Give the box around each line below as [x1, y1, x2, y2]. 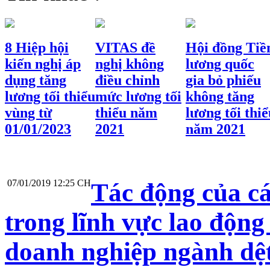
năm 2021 [186, 121, 245, 137]
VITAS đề [95, 39, 155, 55]
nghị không [95, 55, 164, 72]
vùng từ [5, 104, 52, 121]
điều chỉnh [95, 72, 160, 88]
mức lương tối [95, 88, 181, 104]
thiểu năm [95, 104, 157, 121]
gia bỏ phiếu [186, 72, 261, 88]
